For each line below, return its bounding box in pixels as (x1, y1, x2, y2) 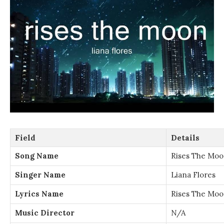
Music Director (15, 207, 74, 217)
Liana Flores (171, 169, 215, 179)
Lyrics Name (15, 188, 63, 198)
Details (171, 132, 199, 142)
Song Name (15, 150, 58, 160)
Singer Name (15, 169, 65, 179)
